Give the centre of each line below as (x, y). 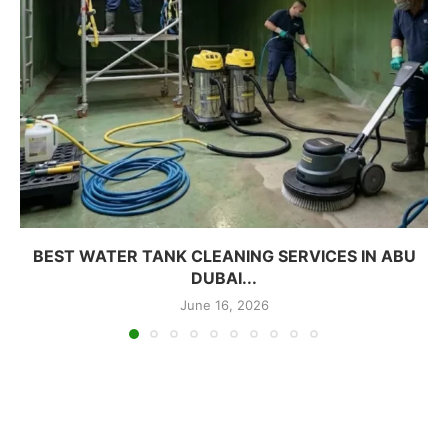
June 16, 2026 (224, 304)
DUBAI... (224, 277)
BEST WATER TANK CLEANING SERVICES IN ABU (224, 255)
